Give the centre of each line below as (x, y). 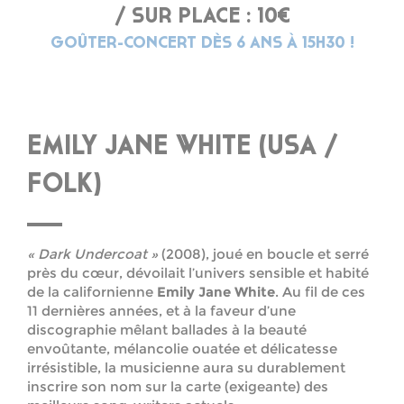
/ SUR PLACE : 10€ (202, 18)
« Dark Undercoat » (92, 254)
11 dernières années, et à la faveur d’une (161, 311)
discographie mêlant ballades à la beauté (167, 330)
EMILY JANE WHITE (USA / (183, 148)
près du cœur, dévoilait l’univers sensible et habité (198, 273)
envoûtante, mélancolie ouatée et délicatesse (182, 349)
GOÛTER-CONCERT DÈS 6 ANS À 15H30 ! (202, 44)
